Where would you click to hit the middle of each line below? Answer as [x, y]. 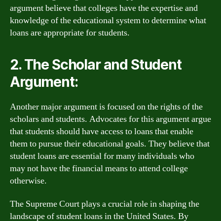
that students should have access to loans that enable [102, 131]
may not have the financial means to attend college [99, 168]
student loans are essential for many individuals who [102, 156]
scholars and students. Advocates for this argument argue [110, 119]
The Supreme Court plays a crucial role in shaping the [105, 204]
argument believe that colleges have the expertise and [104, 8]
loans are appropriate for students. [70, 33]
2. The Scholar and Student [96, 64]
